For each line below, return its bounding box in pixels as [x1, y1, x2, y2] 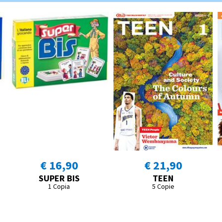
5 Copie [152, 182, 174, 191]
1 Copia [48, 182, 70, 191]
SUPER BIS [38, 172, 80, 184]
